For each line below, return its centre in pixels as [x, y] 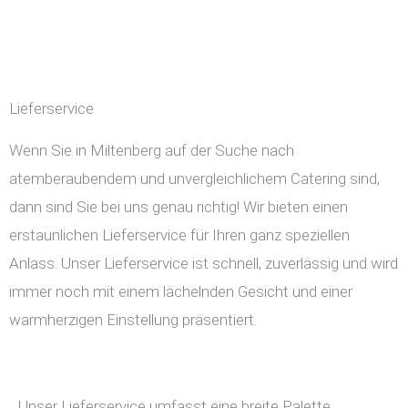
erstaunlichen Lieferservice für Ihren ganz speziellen [179, 235]
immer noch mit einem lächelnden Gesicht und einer [181, 292]
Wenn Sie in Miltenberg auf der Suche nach [152, 151]
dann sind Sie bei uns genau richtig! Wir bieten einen [178, 207]
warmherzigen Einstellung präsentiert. [133, 320]
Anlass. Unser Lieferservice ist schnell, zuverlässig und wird [204, 264]
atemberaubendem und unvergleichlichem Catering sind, [194, 179]
